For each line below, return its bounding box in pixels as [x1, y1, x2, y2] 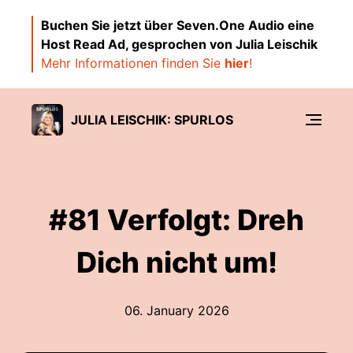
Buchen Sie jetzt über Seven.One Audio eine [41, 17, 314, 33]
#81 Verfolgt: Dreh [49, 203, 304, 237]
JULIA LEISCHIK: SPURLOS [71, 111, 233, 128]
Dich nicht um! [76, 245, 277, 280]
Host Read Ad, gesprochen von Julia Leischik [41, 36, 318, 52]
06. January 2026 [124, 303, 229, 318]
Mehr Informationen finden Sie [41, 55, 225, 71]
